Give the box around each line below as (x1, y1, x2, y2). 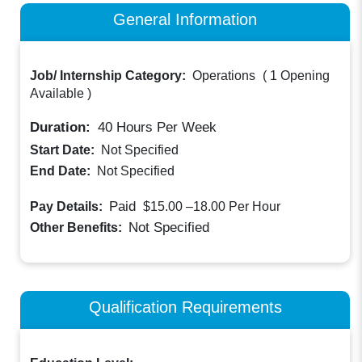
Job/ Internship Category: (30, 69, 190, 83)
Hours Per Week (112, 120, 217, 136)
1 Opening (270, 69, 330, 83)
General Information (113, 9, 257, 28)
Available (30, 86, 85, 101)
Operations (192, 69, 256, 83)
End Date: (30, 164, 95, 179)
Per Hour (229, 200, 281, 214)
